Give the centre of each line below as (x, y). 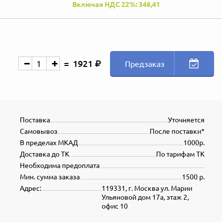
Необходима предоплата (60, 165)
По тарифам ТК (180, 154)
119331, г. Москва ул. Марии (147, 188)
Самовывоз (39, 131)
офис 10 (115, 206)
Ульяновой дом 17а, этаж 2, (145, 197)
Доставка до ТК (45, 154)
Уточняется (186, 120)
